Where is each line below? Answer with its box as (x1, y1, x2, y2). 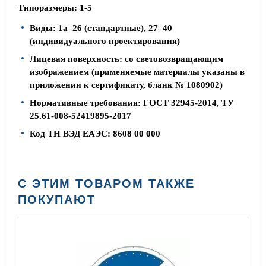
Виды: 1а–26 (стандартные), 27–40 (30, 23, 172, 33)
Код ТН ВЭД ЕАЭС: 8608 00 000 (30, 129, 160, 138)
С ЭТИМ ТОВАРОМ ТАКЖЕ (18, 177, 195, 190)
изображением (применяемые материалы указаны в (30, 67, 245, 77)
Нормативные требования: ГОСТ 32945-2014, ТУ (30, 98, 234, 107)
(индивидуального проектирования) (30, 36, 180, 46)
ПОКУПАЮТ (18, 193, 96, 206)
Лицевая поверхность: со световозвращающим (30, 54, 223, 64)
